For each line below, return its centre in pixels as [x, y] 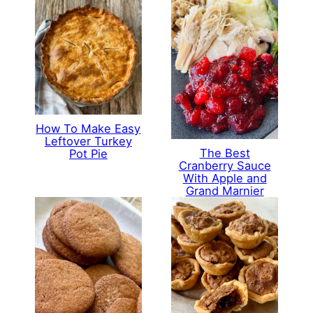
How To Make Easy [88, 129]
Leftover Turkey [88, 141]
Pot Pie [88, 154]
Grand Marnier [225, 190]
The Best [225, 153]
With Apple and [225, 178]
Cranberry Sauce [225, 165]
